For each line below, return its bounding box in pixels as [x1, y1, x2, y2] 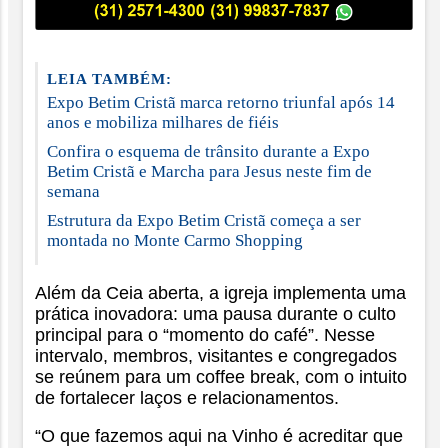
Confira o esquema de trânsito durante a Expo [47, 142, 370, 162]
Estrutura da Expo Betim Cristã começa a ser [47, 211, 361, 231]
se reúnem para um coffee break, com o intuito [35, 366, 407, 387]
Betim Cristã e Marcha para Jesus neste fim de [47, 162, 372, 182]
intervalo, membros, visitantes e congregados [35, 345, 397, 366]
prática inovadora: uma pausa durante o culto [35, 303, 396, 324]
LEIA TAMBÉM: [47, 71, 172, 88]
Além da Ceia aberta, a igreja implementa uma [35, 282, 406, 303]
